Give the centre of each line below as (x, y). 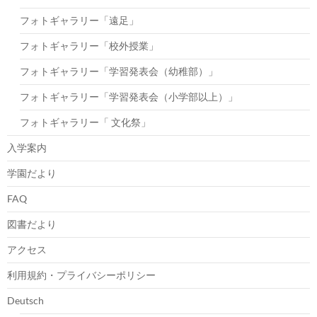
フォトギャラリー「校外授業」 (89, 45)
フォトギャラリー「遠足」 (79, 20)
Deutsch (25, 300)
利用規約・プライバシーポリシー (81, 275)
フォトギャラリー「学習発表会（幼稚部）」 (119, 71)
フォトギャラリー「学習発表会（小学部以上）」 (129, 96)
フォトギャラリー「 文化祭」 (85, 122)
